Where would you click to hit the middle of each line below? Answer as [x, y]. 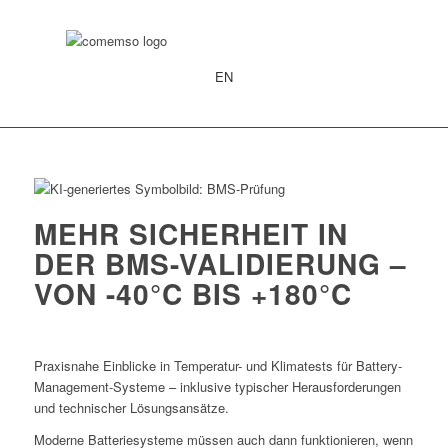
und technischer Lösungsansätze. [131, 408]
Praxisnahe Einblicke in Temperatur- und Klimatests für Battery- [217, 366]
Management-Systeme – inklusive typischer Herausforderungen [217, 387]
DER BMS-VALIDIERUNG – [220, 263]
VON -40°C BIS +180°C [192, 293]
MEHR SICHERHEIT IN [190, 233]
